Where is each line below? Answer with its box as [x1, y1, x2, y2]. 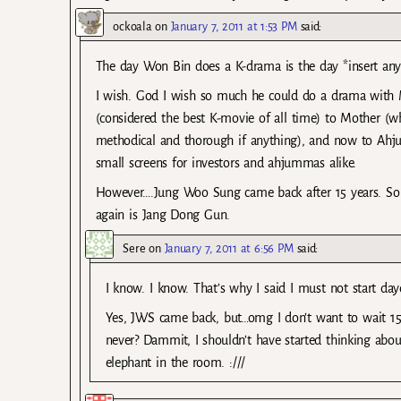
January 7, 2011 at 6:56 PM [164, 241, 294, 255]
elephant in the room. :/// [105, 354, 245, 370]
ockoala [113, 20, 152, 34]
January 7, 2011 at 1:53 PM [170, 20, 297, 34]
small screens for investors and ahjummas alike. [95, 156, 357, 171]
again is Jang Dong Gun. [95, 208, 230, 223]
